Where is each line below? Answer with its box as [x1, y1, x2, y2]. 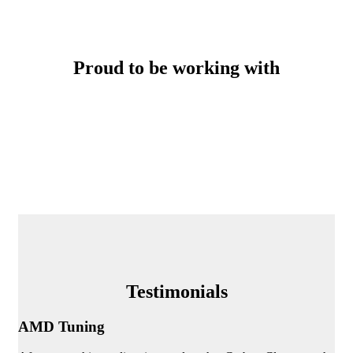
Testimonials [125, 281, 228, 302]
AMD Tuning [18, 318, 105, 335]
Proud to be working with [73, 57, 280, 78]
